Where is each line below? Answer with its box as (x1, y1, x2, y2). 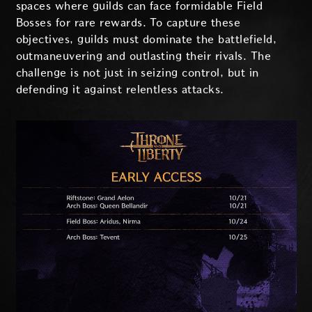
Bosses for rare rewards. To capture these (15, 17, 241, 29)
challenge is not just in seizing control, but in (15, 67, 259, 79)
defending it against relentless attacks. (15, 84, 224, 96)
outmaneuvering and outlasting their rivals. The (15, 50, 272, 63)
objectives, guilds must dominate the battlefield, (15, 33, 277, 46)
